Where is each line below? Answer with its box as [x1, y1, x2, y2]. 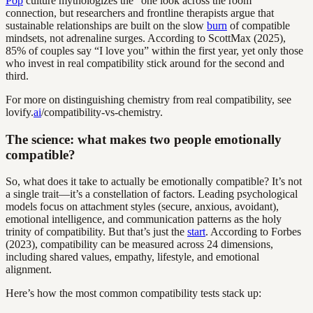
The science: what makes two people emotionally [6, 131, 282, 147]
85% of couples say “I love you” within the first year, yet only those [6, 44, 303, 57]
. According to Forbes [205, 226, 301, 238]
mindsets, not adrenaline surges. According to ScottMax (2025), [6, 31, 286, 44]
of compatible [227, 19, 290, 31]
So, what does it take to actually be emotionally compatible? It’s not [6, 175, 302, 188]
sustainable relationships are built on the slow [6, 19, 207, 31]
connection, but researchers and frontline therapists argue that [6, 6, 274, 19]
